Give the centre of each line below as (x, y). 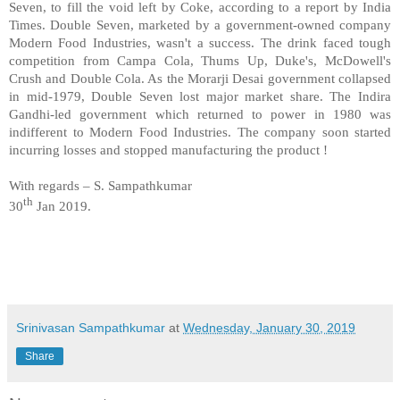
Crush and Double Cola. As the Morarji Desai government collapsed (200, 78)
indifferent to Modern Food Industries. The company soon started (200, 131)
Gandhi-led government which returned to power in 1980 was (200, 113)
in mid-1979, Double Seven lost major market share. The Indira (200, 96)
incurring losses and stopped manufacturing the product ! (168, 149)
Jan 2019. (62, 205)
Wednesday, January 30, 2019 (269, 327)
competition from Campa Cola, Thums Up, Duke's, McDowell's (200, 60)
